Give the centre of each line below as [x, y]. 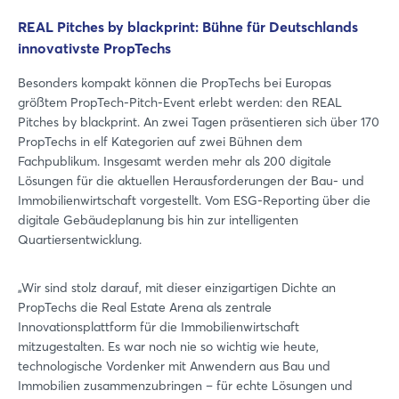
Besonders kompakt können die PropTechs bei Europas [175, 82]
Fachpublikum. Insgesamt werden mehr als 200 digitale [175, 161]
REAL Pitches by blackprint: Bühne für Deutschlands [188, 26]
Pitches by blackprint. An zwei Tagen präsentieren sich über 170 [199, 122]
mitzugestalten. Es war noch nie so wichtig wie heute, [168, 346]
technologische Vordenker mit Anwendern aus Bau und [174, 366]
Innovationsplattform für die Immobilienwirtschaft [159, 326]
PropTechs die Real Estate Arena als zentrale [145, 307]
